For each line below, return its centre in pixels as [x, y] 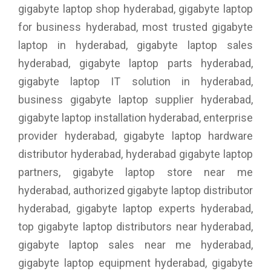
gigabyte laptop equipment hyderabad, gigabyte [135, 263]
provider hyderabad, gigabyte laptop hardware [135, 135]
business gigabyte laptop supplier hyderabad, [135, 99]
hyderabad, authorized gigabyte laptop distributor [135, 190]
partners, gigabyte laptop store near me [135, 172]
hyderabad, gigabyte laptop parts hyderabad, [135, 63]
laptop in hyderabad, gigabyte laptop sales [135, 45]
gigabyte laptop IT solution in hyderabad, [135, 81]
